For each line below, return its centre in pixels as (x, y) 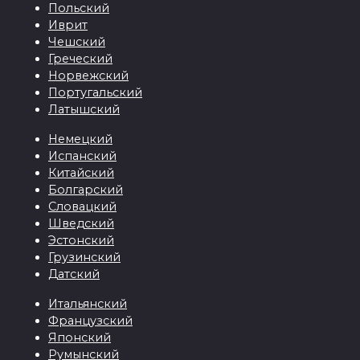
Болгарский (86, 190)
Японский (80, 338)
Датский (74, 274)
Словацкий (82, 207)
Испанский (82, 156)
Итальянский (88, 304)
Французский (90, 321)
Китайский (81, 173)
